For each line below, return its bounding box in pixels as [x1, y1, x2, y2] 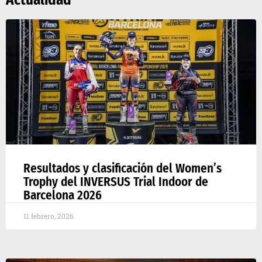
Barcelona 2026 [23, 188, 102, 204]
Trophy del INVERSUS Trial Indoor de [23, 174, 208, 190]
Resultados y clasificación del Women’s [23, 161, 222, 177]
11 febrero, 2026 [23, 211, 74, 221]
